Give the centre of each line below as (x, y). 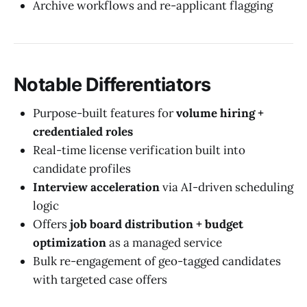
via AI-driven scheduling (226, 187)
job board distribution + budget (157, 224)
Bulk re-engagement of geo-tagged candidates (157, 261)
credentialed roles (83, 132)
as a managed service (164, 243)
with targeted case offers (100, 280)
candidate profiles (82, 169)
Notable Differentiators (112, 84)
